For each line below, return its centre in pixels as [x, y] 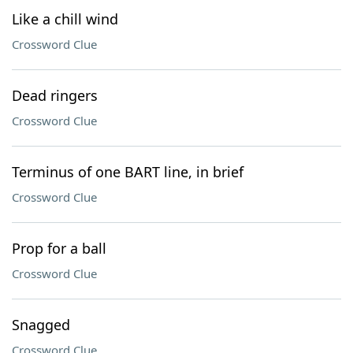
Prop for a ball [59, 248]
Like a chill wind [65, 19]
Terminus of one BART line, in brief [128, 172]
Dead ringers [55, 95]
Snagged [41, 325]
